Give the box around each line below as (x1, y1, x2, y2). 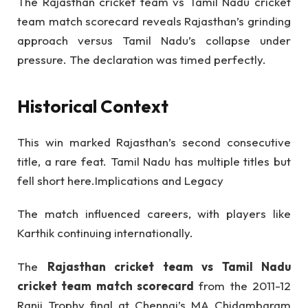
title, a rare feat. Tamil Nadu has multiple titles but (17, 153, 291, 168)
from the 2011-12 (194, 278, 291, 293)
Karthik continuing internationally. (17, 225, 193, 241)
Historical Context (17, 94, 168, 118)
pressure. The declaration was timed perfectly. (17, 52, 266, 67)
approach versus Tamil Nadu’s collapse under (17, 33, 291, 48)
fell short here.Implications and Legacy (17, 173, 223, 188)
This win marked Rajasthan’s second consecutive (17, 134, 291, 149)
